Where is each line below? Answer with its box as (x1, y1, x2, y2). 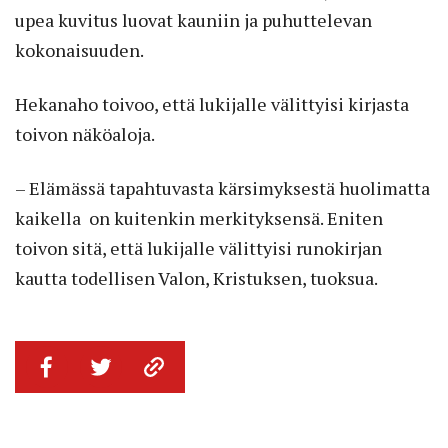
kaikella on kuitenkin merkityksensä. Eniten (15, 205, 383, 230)
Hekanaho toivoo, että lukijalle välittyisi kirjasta (15, 91, 409, 116)
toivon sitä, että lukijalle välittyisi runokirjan (15, 235, 382, 260)
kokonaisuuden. (15, 37, 144, 62)
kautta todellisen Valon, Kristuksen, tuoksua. (15, 265, 378, 290)
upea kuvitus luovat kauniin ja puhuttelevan (15, 7, 372, 32)
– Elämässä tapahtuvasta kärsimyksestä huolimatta (15, 175, 430, 200)
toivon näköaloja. (15, 121, 155, 146)
